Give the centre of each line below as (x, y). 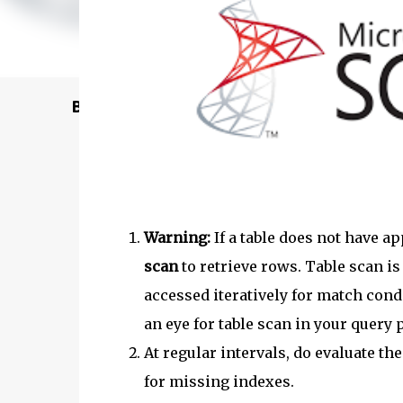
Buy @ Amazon (129, 106)
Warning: (177, 237)
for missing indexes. (219, 381)
